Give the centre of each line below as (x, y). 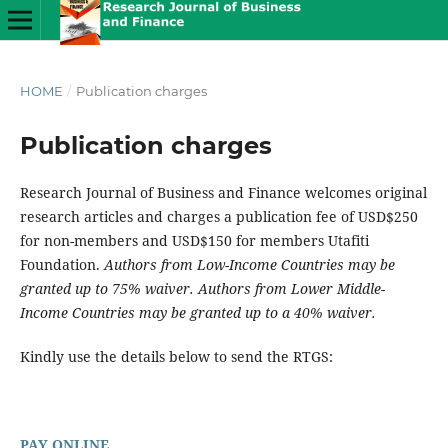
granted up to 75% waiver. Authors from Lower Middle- (202, 288)
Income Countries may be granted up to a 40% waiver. (197, 312)
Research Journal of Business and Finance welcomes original (223, 192)
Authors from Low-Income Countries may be (249, 264)
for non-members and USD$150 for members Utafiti (194, 240)
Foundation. (61, 264)
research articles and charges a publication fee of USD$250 (218, 216)
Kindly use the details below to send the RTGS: (176, 356)
